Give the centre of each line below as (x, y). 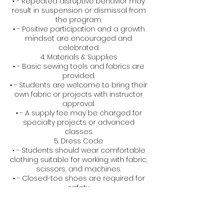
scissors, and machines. (79, 169)
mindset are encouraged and (79, 39)
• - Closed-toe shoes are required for (79, 179)
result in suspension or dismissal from (79, 11)
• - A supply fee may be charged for (79, 113)
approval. (79, 104)
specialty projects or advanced (79, 123)
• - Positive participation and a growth (79, 29)
